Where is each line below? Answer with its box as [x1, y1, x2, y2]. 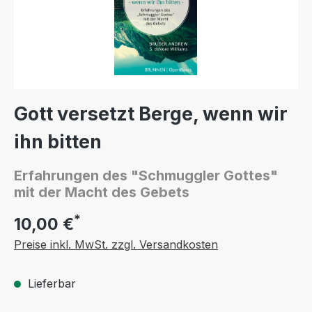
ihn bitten [14, 130, 102, 153]
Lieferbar [24, 276, 76, 290]
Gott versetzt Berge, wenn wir [14, 102, 288, 125]
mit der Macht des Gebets [14, 184, 189, 201]
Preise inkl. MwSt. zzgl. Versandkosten [14, 237, 218, 251]
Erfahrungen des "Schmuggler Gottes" [14, 167, 278, 184]
